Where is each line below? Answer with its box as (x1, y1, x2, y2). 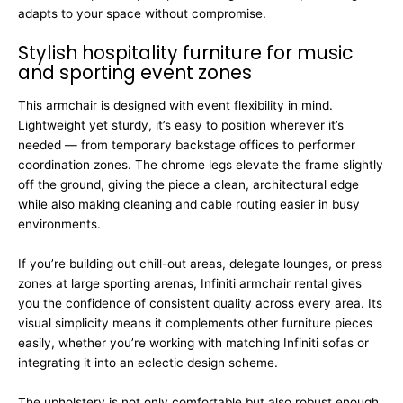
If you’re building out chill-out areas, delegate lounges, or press (18, 255, 382, 271)
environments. (18, 217, 101, 232)
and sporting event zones (18, 58, 252, 85)
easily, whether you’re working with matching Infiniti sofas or (18, 335, 369, 350)
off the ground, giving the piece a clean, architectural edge (18, 177, 359, 193)
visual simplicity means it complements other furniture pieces (18, 315, 372, 330)
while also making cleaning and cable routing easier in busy (18, 197, 360, 212)
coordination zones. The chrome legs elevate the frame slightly (18, 157, 383, 173)
